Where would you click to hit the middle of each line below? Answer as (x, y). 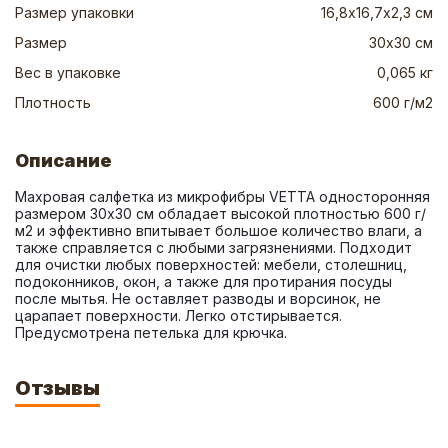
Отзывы (57, 388)
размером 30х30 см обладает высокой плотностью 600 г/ (220, 213)
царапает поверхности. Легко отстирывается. (178, 315)
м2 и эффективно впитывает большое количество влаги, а (218, 230)
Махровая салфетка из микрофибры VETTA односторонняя (222, 196)
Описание (63, 160)
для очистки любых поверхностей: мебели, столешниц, (211, 264)
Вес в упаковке (68, 72)
